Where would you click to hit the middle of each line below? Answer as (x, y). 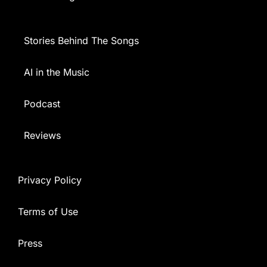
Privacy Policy (49, 180)
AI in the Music (56, 72)
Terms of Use (48, 211)
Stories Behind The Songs (81, 40)
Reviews (42, 135)
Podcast (42, 103)
